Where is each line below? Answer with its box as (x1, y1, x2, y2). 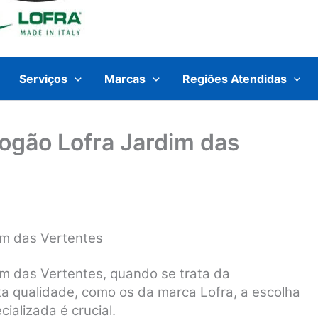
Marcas (104, 71, 146, 86)
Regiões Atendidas (182, 71, 287, 86)
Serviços (19, 71, 68, 86)
